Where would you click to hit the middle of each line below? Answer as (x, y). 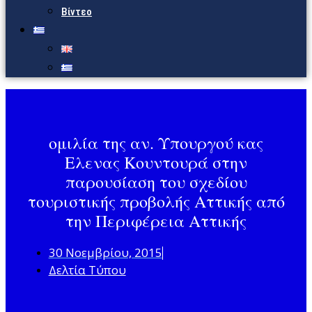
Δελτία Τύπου (87, 270)
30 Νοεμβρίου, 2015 (105, 253)
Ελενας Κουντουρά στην (156, 163)
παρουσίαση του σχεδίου (156, 182)
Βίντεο (77, 12)
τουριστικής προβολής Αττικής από (156, 202)
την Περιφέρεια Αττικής (156, 221)
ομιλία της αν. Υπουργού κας (156, 143)
